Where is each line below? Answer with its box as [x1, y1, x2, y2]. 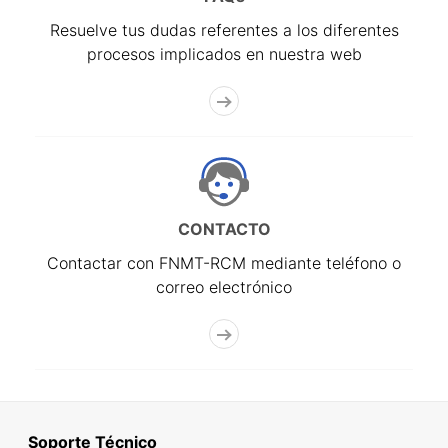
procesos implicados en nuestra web [86, 44, 362, 65]
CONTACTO [177, 219, 271, 240]
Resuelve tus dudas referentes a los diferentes [49, 20, 399, 41]
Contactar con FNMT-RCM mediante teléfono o [47, 253, 401, 274]
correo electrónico [156, 277, 292, 298]
